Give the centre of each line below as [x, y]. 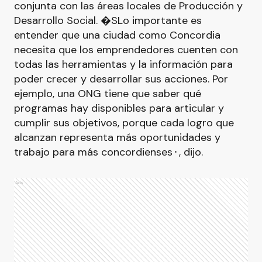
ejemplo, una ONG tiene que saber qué [108, 94]
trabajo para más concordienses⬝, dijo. [108, 152]
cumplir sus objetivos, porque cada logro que [124, 123]
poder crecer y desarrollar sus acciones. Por [121, 79]
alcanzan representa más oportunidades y [117, 137]
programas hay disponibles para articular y [119, 108]
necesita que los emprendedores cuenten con [126, 50]
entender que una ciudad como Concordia [117, 35]
